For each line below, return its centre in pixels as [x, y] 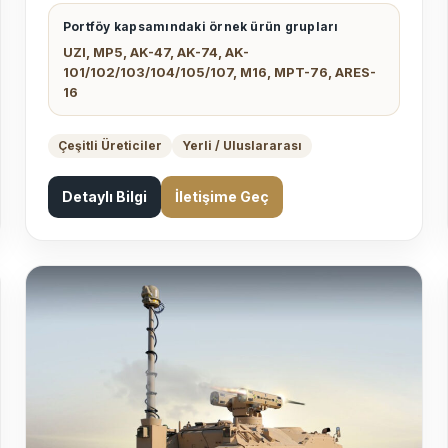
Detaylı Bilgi [104, 197]
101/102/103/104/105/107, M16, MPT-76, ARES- [219, 72]
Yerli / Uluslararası [242, 146]
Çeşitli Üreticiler [110, 146]
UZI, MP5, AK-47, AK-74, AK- [156, 52]
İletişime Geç [222, 197]
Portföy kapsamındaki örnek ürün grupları [201, 27]
